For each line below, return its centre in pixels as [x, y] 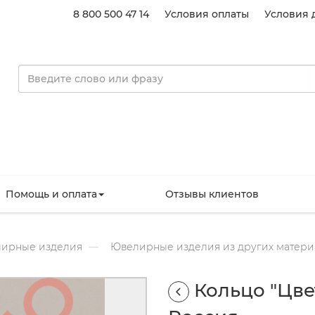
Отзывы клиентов [212, 194]
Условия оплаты [206, 14]
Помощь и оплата [51, 194]
